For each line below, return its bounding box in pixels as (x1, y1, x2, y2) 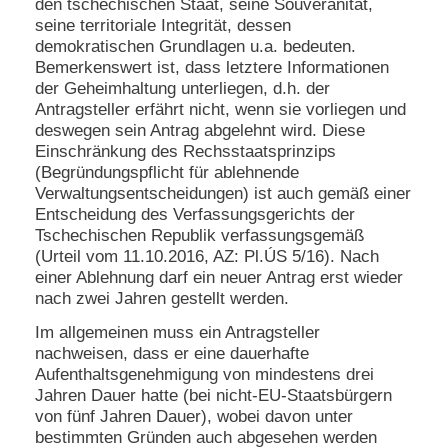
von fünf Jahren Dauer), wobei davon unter (35, 407, 353, 427)
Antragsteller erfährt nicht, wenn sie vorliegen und (35, 99, 406, 119)
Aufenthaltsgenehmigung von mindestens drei (35, 365, 374, 385)
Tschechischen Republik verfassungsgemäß (35, 225, 364, 245)
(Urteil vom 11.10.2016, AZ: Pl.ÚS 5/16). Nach (35, 246, 379, 266)
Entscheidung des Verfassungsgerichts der (35, 204, 355, 224)
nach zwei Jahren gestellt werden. (35, 288, 289, 308)
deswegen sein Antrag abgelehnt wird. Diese (35, 120, 365, 140)
